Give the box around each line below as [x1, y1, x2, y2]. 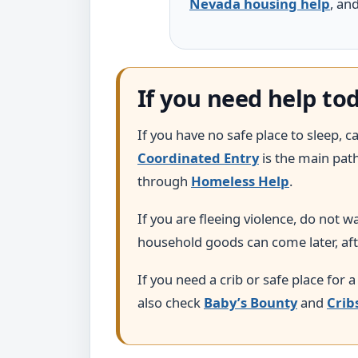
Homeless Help [191, 172, 289, 190]
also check [137, 293, 204, 312]
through [137, 172, 191, 190]
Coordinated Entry [137, 149, 259, 167]
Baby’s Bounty [204, 293, 297, 312]
